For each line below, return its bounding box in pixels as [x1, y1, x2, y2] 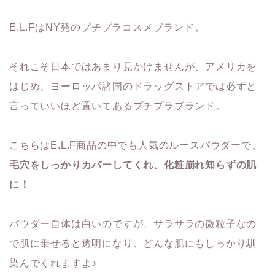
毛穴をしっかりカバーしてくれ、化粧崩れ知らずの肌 [9, 160, 257, 171]
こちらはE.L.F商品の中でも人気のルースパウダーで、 [9, 140, 262, 151]
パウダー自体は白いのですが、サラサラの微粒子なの [9, 219, 257, 230]
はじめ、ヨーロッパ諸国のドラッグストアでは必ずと [9, 81, 257, 92]
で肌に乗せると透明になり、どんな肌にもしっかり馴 [9, 238, 257, 249]
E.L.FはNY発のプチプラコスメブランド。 [9, 22, 205, 33]
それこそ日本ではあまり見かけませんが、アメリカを [9, 61, 257, 72]
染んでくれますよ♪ [9, 258, 98, 269]
